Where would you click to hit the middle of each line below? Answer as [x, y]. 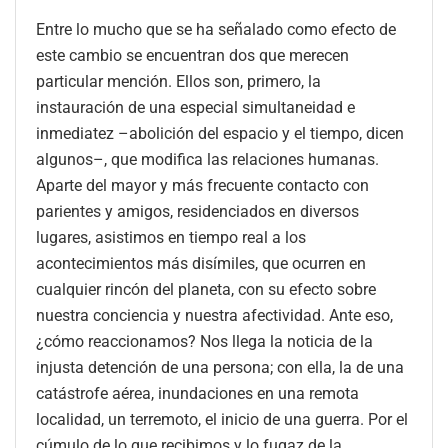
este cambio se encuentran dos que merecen [192, 55]
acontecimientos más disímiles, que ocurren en [201, 263]
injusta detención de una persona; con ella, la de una [220, 367]
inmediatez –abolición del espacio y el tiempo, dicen [220, 133]
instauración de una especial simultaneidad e [195, 107]
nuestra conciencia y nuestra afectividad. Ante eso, [214, 315]
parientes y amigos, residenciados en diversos [197, 211]
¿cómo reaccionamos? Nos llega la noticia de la [204, 341]
